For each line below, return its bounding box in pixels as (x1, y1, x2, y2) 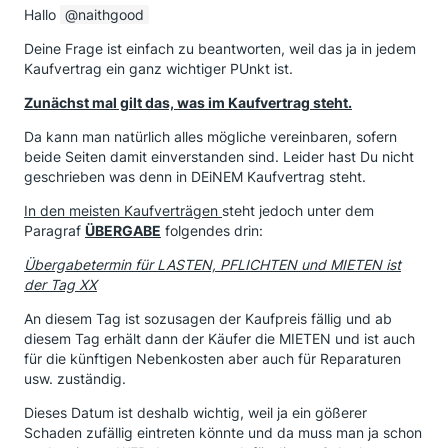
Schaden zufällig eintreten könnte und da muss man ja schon (24, 424, 422, 441)
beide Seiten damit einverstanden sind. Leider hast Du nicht (24, 148, 414, 165)
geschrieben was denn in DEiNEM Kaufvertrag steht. (24, 168, 366, 185)
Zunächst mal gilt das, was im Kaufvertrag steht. (24, 94, 352, 111)
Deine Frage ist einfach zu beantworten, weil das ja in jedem (24, 40, 416, 57)
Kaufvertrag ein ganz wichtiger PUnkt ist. (24, 60, 293, 77)
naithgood (78, 6, 144, 23)
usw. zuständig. (24, 370, 126, 387)
